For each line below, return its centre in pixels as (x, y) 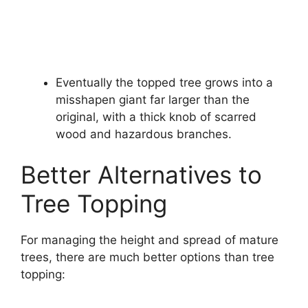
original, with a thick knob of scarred (156, 117)
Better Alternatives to (141, 175)
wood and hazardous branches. (144, 134)
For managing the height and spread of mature (150, 240)
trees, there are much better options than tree (147, 257)
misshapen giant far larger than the (153, 99)
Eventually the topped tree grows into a (164, 82)
